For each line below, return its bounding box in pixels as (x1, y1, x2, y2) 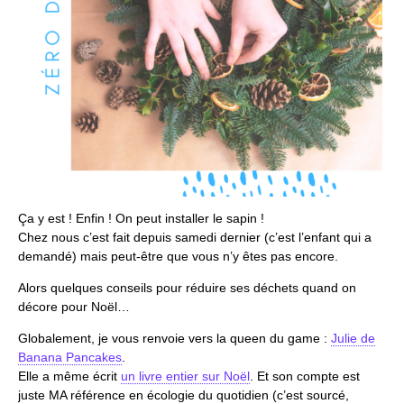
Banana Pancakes (18, 349, 122, 364)
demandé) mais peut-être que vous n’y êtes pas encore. (18, 248, 338, 263)
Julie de (331, 330, 375, 345)
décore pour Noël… (18, 298, 130, 314)
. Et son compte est (250, 368, 360, 383)
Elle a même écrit (18, 368, 121, 383)
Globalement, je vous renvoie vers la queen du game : (18, 330, 331, 345)
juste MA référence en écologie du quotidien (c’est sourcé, (18, 387, 349, 402)
